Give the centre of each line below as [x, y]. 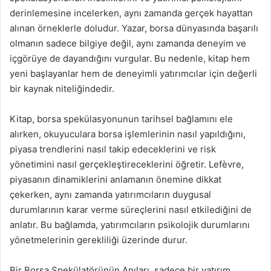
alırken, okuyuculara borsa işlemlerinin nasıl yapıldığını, [128, 134]
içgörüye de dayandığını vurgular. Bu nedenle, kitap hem [130, 58]
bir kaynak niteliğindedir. [62, 89]
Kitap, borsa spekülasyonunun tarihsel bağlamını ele [121, 119]
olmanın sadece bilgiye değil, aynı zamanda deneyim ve [128, 43]
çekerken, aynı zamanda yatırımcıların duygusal [110, 194]
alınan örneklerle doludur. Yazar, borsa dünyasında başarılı [134, 28]
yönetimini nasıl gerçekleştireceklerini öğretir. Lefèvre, [127, 164]
